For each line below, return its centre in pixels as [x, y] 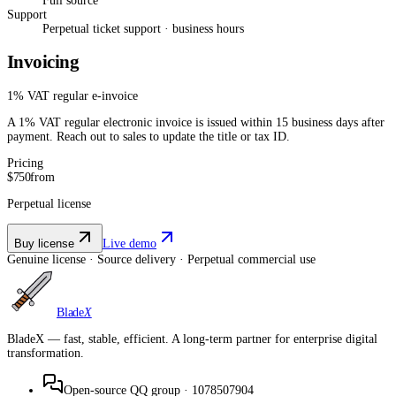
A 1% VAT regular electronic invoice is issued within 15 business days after [196, 122]
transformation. [46, 353]
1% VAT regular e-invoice [72, 95]
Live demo [129, 243]
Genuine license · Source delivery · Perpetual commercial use [161, 259]
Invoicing [43, 62]
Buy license [44, 243]
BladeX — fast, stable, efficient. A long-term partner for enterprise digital [192, 339]
